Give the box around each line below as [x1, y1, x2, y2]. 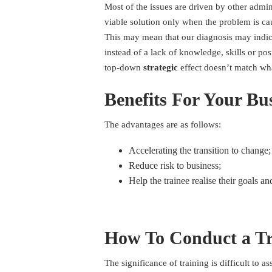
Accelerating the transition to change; [129, 145, 271, 156]
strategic [143, 63, 178, 73]
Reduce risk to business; [129, 160, 221, 171]
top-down [104, 63, 143, 73]
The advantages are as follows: [104, 120, 221, 130]
